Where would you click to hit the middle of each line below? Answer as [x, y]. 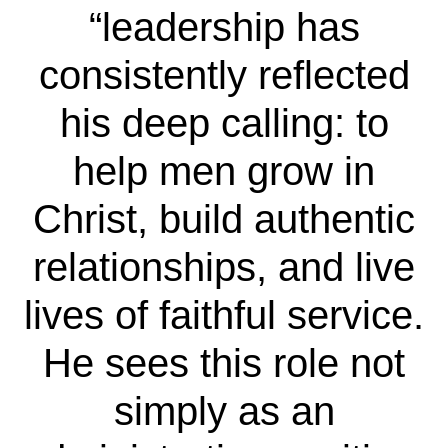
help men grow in [224, 170]
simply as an [224, 410]
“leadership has [224, 26]
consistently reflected [224, 74]
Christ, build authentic [224, 218]
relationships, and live [224, 266]
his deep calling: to [224, 122]
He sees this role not [224, 362]
